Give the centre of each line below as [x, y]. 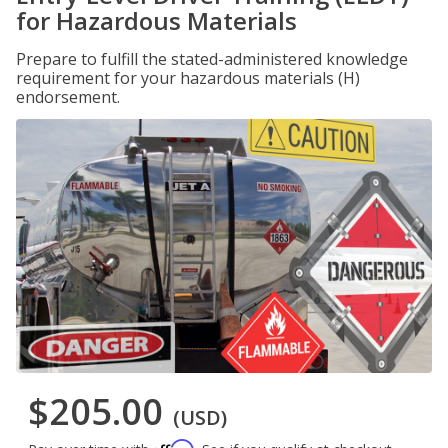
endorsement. [68, 97]
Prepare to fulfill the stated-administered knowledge [212, 59]
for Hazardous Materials [156, 20]
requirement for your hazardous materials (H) [188, 78]
